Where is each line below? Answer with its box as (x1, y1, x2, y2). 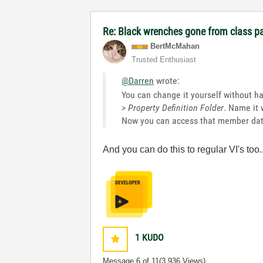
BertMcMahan (150, 42, 200, 50)
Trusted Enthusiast (131, 55, 197, 64)
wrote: (154, 75, 180, 86)
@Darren (122, 75, 154, 86)
